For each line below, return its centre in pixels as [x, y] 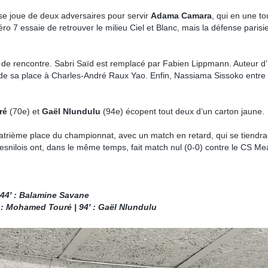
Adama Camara [181, 16]
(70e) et [25, 111]
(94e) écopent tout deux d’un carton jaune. [182, 111]
